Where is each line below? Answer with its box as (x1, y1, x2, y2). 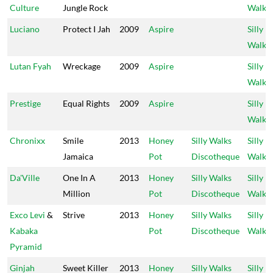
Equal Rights (63, 98, 110, 108)
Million (63, 188, 90, 199)
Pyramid (10, 241, 42, 252)
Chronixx (10, 135, 45, 146)
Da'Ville (10, 172, 40, 183)
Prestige (10, 98, 41, 108)
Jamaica (63, 151, 93, 161)
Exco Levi (10, 210, 45, 220)
